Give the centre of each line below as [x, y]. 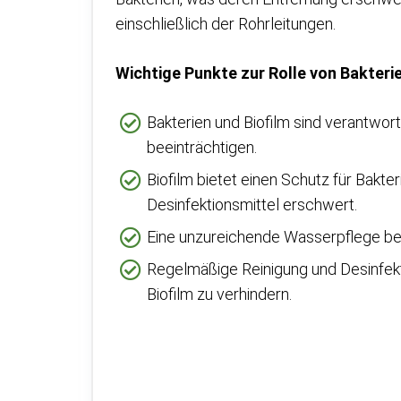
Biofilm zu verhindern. [219, 294]
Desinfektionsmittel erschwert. [252, 205]
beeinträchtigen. [202, 147]
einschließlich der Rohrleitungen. [226, 24]
